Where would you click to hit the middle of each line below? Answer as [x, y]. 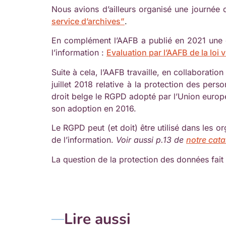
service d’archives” [88, 21]
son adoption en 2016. [94, 108]
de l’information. [84, 140]
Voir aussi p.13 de [151, 140]
